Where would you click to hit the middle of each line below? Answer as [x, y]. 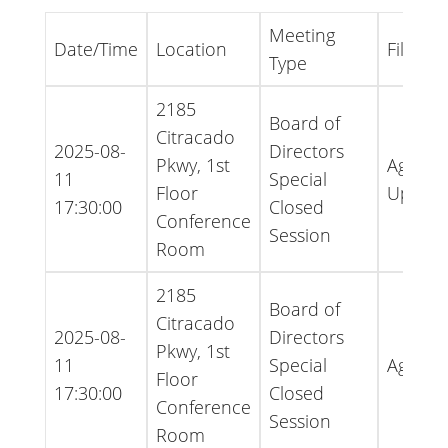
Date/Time [96, 49]
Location [191, 49]
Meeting [302, 35]
